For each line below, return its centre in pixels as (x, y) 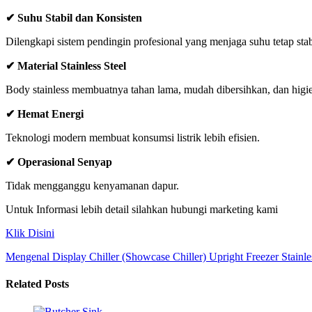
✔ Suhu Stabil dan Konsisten (74, 18)
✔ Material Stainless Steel (66, 66)
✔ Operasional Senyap (59, 162)
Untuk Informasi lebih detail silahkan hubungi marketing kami (142, 210)
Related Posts (37, 284)
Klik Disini (30, 233)
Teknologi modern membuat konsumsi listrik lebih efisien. (133, 138)
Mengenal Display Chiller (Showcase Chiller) (106, 257)
